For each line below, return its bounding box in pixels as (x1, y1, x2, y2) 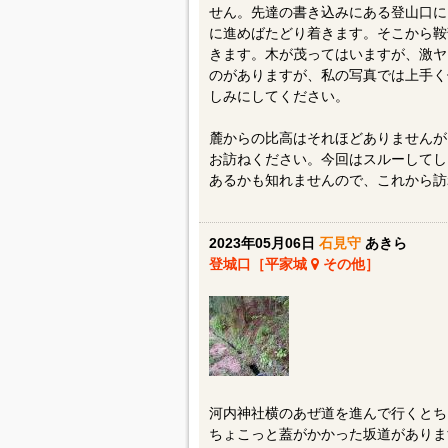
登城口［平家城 (208, 256, 311, 272)
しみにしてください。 (208, 88, 349, 104)
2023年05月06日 (208, 235, 319, 251)
